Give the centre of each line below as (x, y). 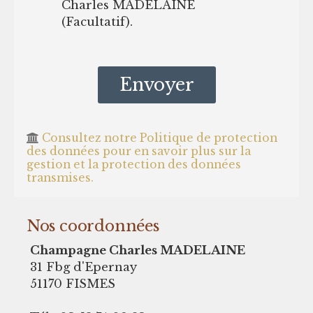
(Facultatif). (97, 21)
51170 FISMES (72, 284)
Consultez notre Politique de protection (158, 138)
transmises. (60, 177)
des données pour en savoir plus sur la (138, 151)
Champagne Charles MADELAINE (137, 250)
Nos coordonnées (93, 226)
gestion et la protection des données (133, 164)
